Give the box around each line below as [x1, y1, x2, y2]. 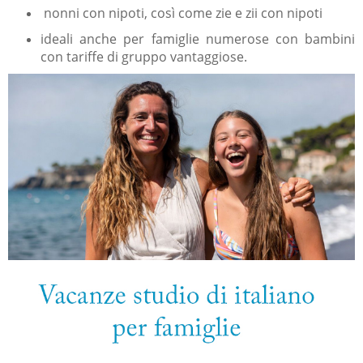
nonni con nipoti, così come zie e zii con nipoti [41, 3, 322, 22]
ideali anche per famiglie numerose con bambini [41, 29, 355, 48]
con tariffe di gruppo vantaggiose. [41, 47, 247, 66]
